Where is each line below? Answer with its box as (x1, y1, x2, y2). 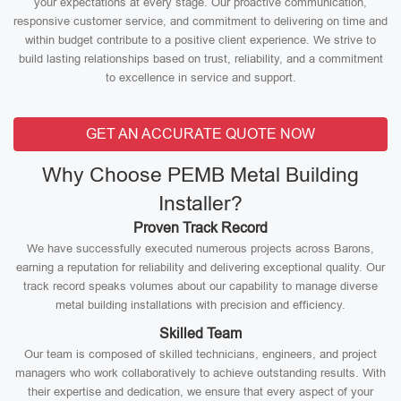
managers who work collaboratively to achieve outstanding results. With (15, 366, 386, 380)
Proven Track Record (133, 220, 268, 235)
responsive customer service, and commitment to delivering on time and (13, 14, 388, 28)
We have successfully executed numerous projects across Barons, (27, 242, 374, 255)
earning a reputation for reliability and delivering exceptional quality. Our (16, 260, 385, 274)
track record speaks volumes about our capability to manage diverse (23, 279, 378, 293)
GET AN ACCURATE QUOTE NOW (86, 126, 315, 141)
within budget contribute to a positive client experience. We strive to (25, 33, 376, 47)
